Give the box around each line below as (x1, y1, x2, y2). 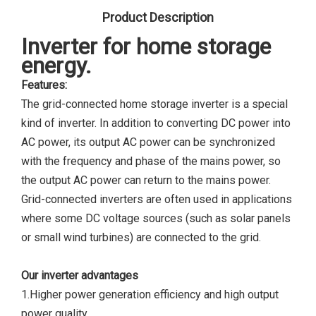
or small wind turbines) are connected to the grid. (21, 231, 261, 244)
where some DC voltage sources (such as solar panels (21, 212, 291, 225)
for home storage (97, 33, 271, 60)
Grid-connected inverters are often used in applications (21, 193, 292, 206)
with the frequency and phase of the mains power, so (21, 154, 281, 168)
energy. (21, 52, 92, 79)
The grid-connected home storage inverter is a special (21, 97, 288, 111)
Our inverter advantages (21, 269, 138, 282)
